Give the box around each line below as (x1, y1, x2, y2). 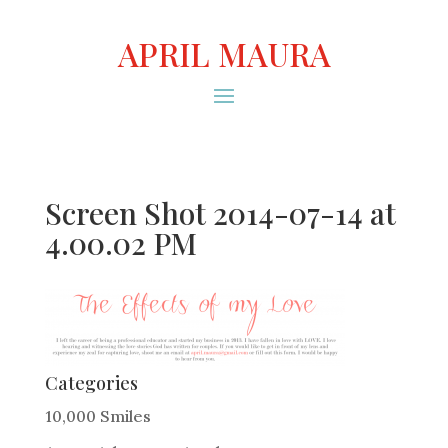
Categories (44, 371, 138, 395)
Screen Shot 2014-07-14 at (44, 193, 396, 233)
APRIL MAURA (117, 32, 331, 75)
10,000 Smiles (44, 406, 151, 426)
